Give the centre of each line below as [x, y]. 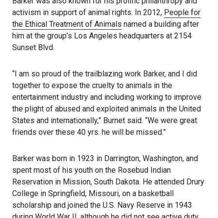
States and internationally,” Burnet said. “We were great [105, 121]
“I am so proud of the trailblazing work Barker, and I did [105, 74]
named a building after [160, 24]
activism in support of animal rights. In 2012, [88, 13]
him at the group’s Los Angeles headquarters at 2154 [102, 36]
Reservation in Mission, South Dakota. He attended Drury [108, 182]
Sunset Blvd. [33, 48]
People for [182, 13]
